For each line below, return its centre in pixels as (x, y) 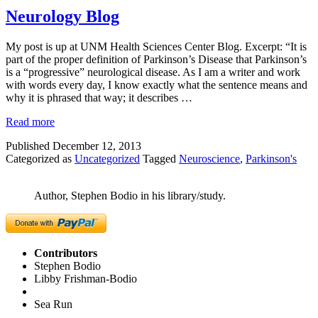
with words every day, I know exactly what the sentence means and (157, 84)
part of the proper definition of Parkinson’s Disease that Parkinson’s (156, 59)
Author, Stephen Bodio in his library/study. (130, 195)
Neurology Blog (62, 16)
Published (29, 146)
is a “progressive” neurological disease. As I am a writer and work (153, 72)
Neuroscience (209, 158)
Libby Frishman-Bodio (86, 278)
